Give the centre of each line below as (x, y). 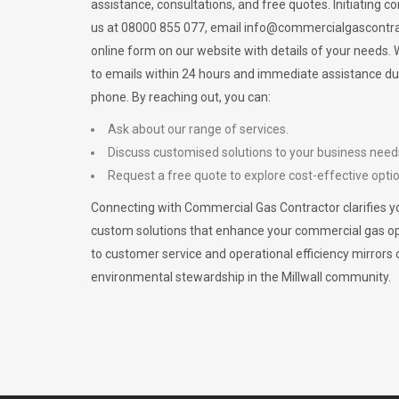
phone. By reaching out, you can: (181, 97)
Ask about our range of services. (198, 129)
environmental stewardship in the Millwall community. (241, 277)
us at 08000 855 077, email (167, 28)
